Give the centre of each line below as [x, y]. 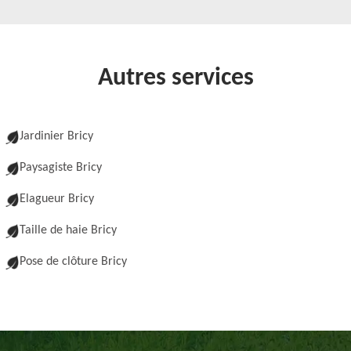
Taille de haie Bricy [68, 230]
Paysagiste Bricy [61, 168]
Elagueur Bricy [57, 199]
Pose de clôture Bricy [73, 262]
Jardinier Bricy [56, 136]
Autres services [175, 78]
